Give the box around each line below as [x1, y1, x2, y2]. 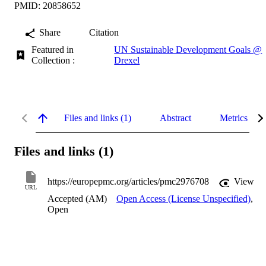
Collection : [31, 55, 80, 65]
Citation [89, 27, 119, 37]
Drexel [114, 55, 140, 65]
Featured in [31, 44, 74, 55]
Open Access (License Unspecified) [116, 194, 251, 204]
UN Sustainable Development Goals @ [114, 44, 262, 55]
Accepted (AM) [47, 194, 107, 204]
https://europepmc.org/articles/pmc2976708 [47, 176, 209, 187]
